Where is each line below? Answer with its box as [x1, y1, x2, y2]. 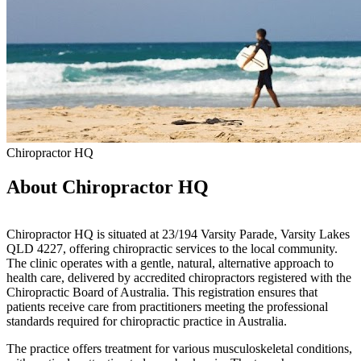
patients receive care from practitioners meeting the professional [6, 299, 328, 313]
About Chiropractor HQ [6, 176, 209, 197]
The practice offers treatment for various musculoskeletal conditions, [6, 341, 352, 355]
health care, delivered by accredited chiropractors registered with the [6, 270, 351, 284]
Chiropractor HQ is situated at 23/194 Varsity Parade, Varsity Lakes [6, 226, 350, 241]
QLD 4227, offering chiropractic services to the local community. [6, 241, 338, 255]
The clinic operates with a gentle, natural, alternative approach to [6, 255, 334, 270]
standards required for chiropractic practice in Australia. [6, 313, 287, 328]
